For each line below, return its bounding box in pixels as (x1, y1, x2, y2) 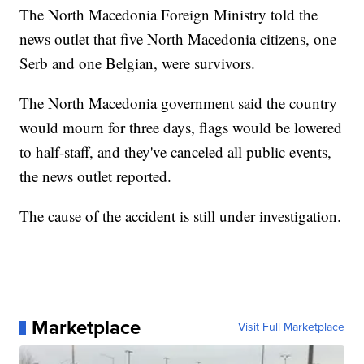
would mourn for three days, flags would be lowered (19, 117, 343, 138)
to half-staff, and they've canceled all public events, (19, 141, 332, 162)
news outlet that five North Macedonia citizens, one (19, 28, 337, 50)
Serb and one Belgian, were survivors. (19, 53, 256, 74)
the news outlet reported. (19, 166, 172, 187)
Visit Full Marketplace (237, 318, 344, 336)
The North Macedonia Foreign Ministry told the (19, 4, 318, 25)
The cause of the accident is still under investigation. (19, 206, 342, 227)
